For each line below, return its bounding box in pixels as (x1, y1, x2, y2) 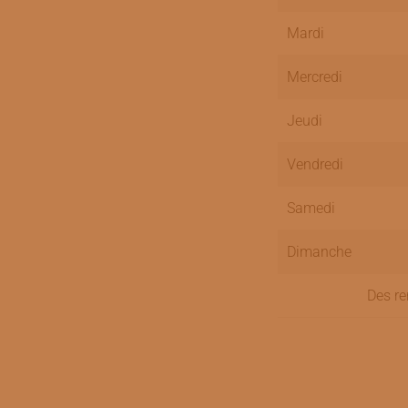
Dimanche (286, 243, 352, 260)
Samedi (286, 199, 335, 217)
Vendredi (286, 156, 347, 173)
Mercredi (286, 68, 342, 86)
